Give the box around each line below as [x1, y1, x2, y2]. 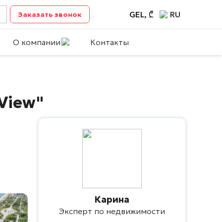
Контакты [90, 37, 129, 47]
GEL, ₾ [129, 9, 154, 19]
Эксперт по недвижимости [59, 206, 165, 216]
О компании [13, 37, 60, 47]
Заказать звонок [18, 9, 82, 19]
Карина [95, 194, 129, 205]
